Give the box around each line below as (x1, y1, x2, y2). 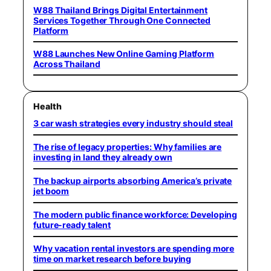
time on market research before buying (33, 253, 192, 264)
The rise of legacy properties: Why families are (33, 142, 222, 152)
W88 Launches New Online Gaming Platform (33, 48, 215, 59)
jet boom (33, 186, 70, 196)
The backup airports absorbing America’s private (33, 175, 232, 186)
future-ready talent (33, 220, 111, 230)
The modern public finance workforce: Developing (33, 209, 238, 220)
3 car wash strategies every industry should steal (33, 118, 233, 128)
